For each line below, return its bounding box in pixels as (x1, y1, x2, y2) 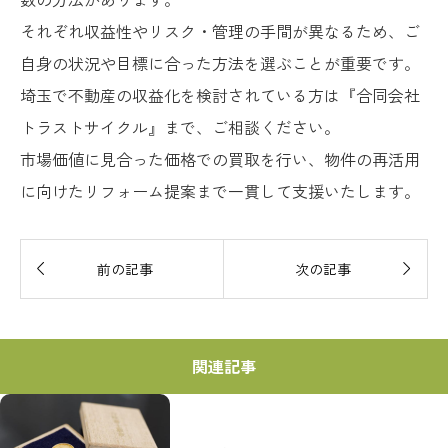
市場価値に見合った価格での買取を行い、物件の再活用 (20, 146, 420, 171)
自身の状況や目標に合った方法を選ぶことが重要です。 (20, 50, 420, 75)
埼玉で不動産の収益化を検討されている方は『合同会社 (20, 82, 420, 107)
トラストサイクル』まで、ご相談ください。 (20, 114, 340, 139)
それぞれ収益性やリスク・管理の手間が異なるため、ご (20, 18, 420, 43)
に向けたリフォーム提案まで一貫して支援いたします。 (20, 178, 420, 203)
